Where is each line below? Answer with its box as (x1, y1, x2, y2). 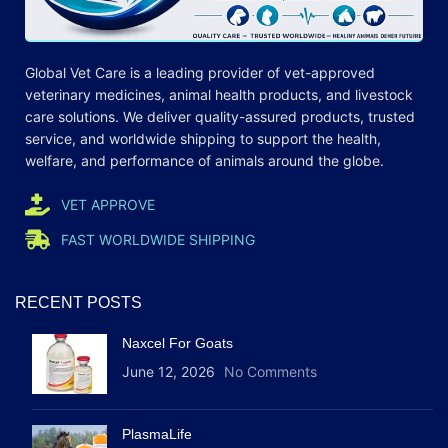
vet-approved (284, 64, 375, 82)
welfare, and (25, 152, 110, 170)
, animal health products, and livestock (161, 86, 413, 104)
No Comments (224, 363, 317, 381)
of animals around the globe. (194, 152, 384, 170)
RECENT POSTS (15, 294, 142, 312)
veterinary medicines (25, 86, 161, 104)
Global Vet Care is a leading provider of (25, 64, 284, 82)
